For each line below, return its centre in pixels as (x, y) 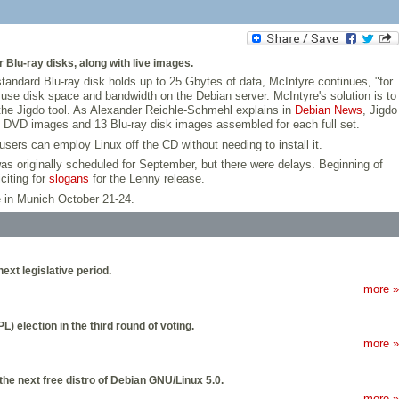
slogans (69, 179)
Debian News (328, 110)
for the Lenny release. (147, 179)
